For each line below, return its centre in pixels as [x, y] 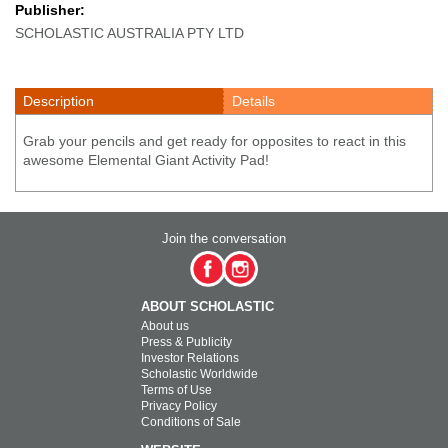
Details [253, 101]
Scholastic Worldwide [199, 374]
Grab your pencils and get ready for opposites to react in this [214, 141]
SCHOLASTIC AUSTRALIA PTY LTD [129, 33]
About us [165, 326]
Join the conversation [224, 239]
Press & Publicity [186, 342]
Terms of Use [176, 390]
